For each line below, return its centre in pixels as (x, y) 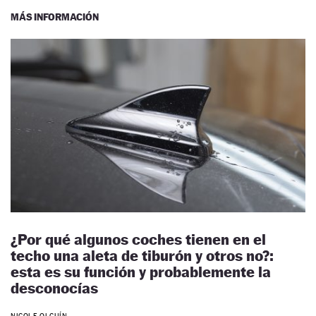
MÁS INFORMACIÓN (55, 17)
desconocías (54, 288)
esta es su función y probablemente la (141, 272)
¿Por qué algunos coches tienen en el (138, 240)
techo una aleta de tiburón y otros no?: (142, 256)
